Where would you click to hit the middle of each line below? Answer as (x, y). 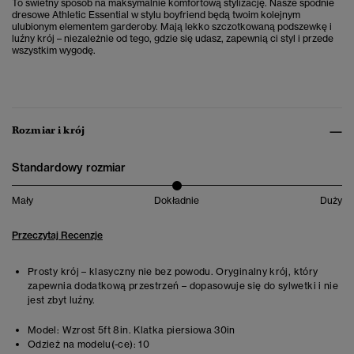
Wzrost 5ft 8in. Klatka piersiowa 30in (147, 330)
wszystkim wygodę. (54, 51)
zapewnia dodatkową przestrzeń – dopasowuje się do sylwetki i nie (183, 286)
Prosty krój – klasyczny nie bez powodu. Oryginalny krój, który (173, 272)
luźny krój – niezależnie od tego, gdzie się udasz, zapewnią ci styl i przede (173, 39)
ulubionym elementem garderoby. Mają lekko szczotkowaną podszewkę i (172, 27)
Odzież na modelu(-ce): (82, 345)
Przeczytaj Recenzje (57, 235)
